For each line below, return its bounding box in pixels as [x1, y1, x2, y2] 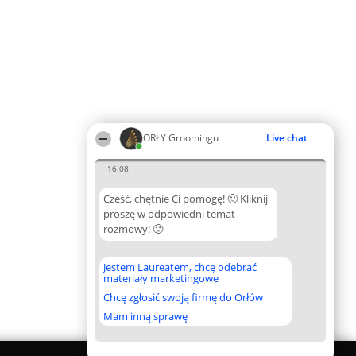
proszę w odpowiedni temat [103, 207, 235, 221]
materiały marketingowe [103, 271, 219, 285]
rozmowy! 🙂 [103, 222, 163, 236]
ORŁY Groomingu [143, 131, 219, 145]
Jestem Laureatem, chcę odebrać [103, 260, 257, 274]
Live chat [266, 131, 308, 145]
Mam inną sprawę [103, 309, 188, 323]
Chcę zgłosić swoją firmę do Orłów [103, 290, 263, 304]
